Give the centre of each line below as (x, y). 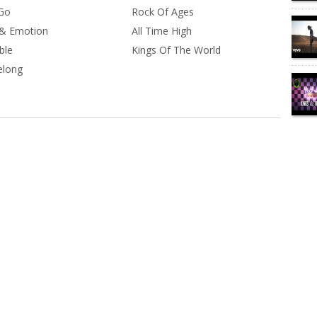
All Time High (162, 30)
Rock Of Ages (163, 11)
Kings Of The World (176, 50)
